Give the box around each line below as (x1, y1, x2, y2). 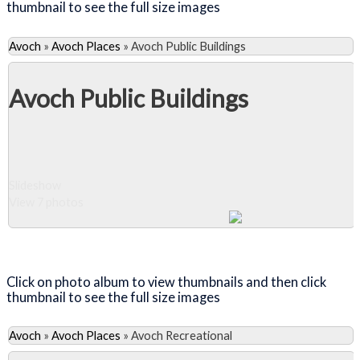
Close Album (40, 236, 122, 251)
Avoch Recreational (131, 329, 232, 343)
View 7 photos (9, 195, 84, 210)
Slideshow (9, 178, 61, 193)
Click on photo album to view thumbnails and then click (6, 273, 326, 289)
